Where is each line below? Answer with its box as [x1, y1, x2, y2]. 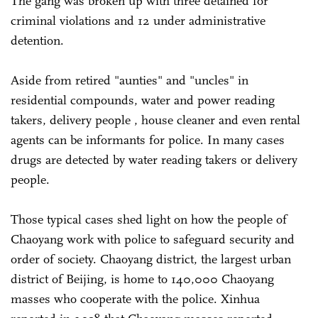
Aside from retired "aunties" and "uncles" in [11, 72, 248, 88]
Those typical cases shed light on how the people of [11, 211, 287, 227]
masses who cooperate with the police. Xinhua [11, 290, 260, 307]
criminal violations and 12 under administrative [11, 12, 265, 28]
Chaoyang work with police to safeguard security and [11, 231, 295, 247]
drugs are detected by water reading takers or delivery [11, 151, 297, 168]
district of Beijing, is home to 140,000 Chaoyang [11, 270, 274, 287]
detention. [11, 32, 67, 48]
